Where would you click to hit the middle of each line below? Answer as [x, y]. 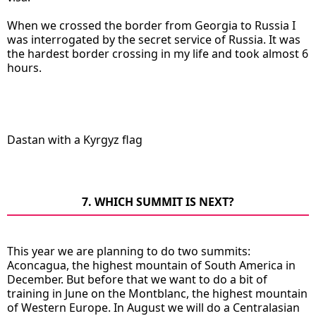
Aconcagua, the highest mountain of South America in [151, 265]
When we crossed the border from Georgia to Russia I [151, 25]
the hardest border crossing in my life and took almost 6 [158, 53]
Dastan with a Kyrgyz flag [75, 139]
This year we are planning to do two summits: [129, 251]
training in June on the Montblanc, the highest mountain [157, 293]
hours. [24, 67]
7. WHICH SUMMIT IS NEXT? [158, 201]
